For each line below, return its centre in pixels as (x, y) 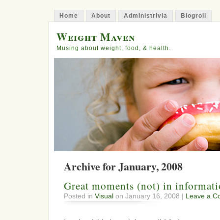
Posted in (79, 196)
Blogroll (193, 16)
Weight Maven (96, 37)
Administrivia (146, 16)
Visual (104, 196)
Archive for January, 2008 (123, 166)
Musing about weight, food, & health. (114, 48)
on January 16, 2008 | (150, 196)
